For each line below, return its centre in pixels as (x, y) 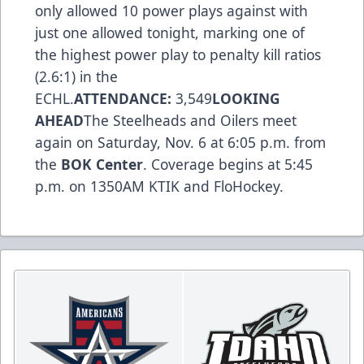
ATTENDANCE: (123, 99)
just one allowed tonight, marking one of (170, 33)
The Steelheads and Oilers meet (190, 121)
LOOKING (246, 99)
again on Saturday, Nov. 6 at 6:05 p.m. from (180, 143)
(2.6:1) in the (76, 77)
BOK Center (102, 165)
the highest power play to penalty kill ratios (178, 55)
